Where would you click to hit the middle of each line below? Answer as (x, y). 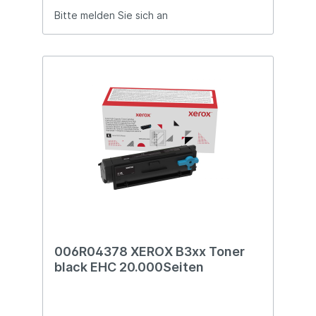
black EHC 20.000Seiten (129, 267)
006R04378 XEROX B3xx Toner (150, 252)
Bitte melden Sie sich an (111, 16)
